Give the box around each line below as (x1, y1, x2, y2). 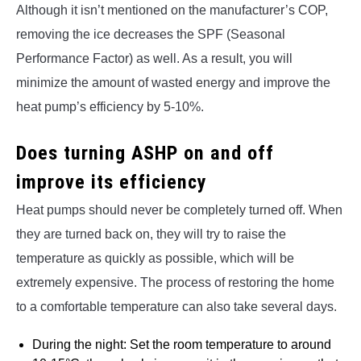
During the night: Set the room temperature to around (32, 337, 331, 351)
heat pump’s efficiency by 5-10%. (16, 99, 204, 114)
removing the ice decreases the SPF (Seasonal (16, 27, 285, 41)
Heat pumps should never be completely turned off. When (16, 202, 342, 217)
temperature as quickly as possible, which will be (16, 251, 294, 265)
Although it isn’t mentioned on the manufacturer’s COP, (16, 2, 328, 17)
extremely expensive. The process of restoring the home (16, 275, 334, 289)
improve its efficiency (16, 170, 207, 193)
